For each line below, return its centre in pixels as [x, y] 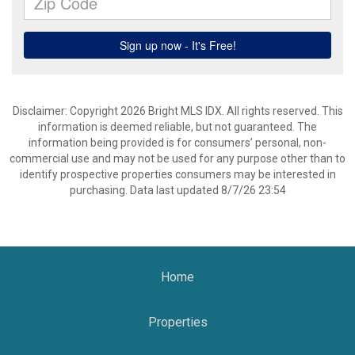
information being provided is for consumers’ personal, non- [177, 143]
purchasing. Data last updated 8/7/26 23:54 [177, 190]
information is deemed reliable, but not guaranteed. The [177, 127]
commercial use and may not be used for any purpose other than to [177, 158]
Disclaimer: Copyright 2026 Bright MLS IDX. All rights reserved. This [177, 111]
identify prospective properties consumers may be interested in [177, 174]
